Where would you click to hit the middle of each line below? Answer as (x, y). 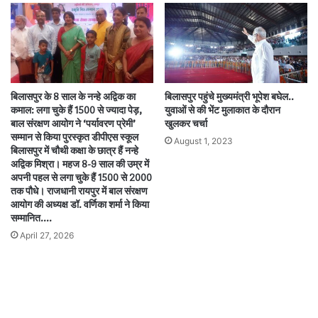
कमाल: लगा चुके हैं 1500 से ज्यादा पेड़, (76, 111)
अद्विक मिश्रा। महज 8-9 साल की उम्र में (80, 165)
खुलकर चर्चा (186, 124)
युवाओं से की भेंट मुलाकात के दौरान (223, 111)
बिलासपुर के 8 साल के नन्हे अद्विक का (73, 97)
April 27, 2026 (47, 236)
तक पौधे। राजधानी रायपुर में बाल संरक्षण (79, 192)
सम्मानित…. (31, 219)
